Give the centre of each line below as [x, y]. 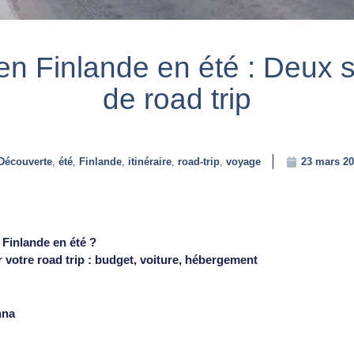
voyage [243, 162]
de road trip [177, 100]
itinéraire [149, 162]
